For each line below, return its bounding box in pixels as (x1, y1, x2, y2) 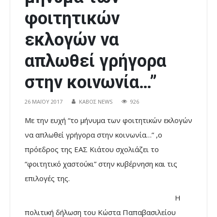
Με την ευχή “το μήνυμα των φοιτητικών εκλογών (25, 115, 192, 125)
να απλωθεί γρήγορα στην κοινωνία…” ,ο (25, 130, 162, 140)
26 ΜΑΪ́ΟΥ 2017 (25, 98, 62, 106)
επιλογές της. (25, 173, 70, 184)
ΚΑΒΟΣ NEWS (79, 98, 112, 106)
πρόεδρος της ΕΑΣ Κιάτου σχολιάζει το (25, 144, 159, 155)
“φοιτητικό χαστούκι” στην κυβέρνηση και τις (25, 159, 177, 169)
